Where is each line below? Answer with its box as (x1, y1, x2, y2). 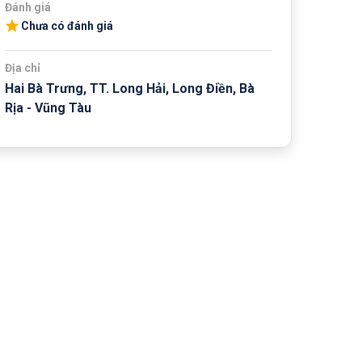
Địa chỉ (5, 61, 40, 74)
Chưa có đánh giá (21, 19, 113, 33)
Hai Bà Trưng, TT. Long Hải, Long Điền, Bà (5, 80, 255, 96)
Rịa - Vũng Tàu (5, 99, 91, 116)
